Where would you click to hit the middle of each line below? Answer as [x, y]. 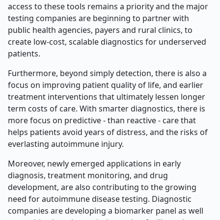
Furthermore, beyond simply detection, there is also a [107, 73]
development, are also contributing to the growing [102, 187]
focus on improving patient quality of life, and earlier [106, 85]
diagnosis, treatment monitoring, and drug [88, 175]
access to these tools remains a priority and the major [108, 6]
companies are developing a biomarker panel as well [106, 211]
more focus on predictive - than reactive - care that [102, 120]
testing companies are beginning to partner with [98, 18]
